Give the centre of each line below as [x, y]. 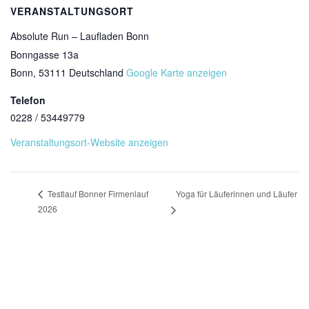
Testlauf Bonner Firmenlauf [97, 194]
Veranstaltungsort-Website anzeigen [89, 142]
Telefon [28, 100]
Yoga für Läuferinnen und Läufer [237, 193]
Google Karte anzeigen [177, 72]
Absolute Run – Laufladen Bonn [80, 36]
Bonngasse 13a [44, 54]
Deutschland [96, 72]
